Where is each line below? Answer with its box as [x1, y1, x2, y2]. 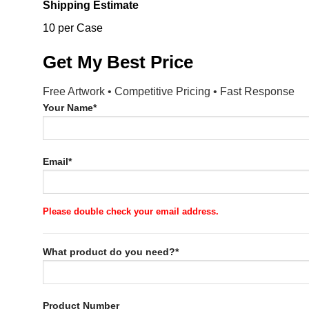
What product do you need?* [43, 246, 179, 258]
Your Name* [43, 101, 97, 113]
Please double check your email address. [43, 206, 219, 217]
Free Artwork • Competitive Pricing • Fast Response [43, 85, 295, 97]
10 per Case [43, 22, 103, 34]
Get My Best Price [43, 52, 193, 72]
